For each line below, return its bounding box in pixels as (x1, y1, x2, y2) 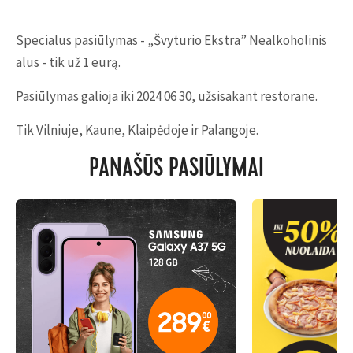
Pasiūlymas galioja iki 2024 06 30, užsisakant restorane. (16, 87, 320, 105)
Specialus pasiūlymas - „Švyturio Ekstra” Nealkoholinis (16, 32, 327, 49)
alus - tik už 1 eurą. (16, 54, 123, 71)
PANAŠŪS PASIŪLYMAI (89, 157, 264, 184)
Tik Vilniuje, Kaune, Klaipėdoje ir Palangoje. (16, 121, 261, 139)
